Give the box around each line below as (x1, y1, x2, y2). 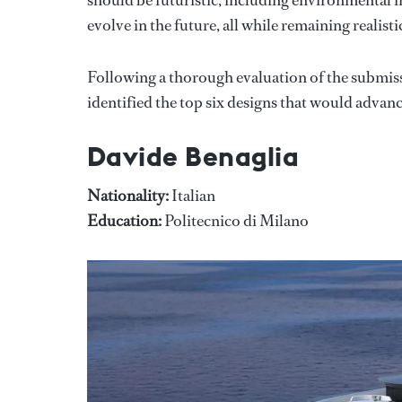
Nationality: (87, 184, 169, 206)
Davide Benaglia (87, 138, 300, 173)
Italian (169, 184, 215, 206)
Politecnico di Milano (162, 209, 309, 232)
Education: (87, 209, 162, 232)
